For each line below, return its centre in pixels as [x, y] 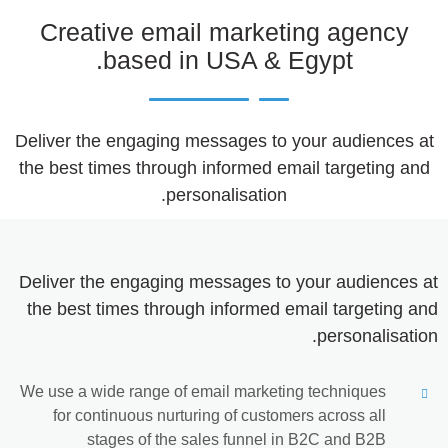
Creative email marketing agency [224, 32]
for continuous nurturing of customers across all [219, 416]
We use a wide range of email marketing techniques [203, 392]
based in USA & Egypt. [227, 60]
